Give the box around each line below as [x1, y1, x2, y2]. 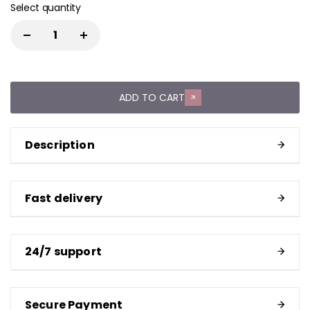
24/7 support [25, 244, 102, 260]
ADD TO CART [119, 90, 185, 104]
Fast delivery [25, 190, 103, 207]
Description [25, 137, 95, 154]
